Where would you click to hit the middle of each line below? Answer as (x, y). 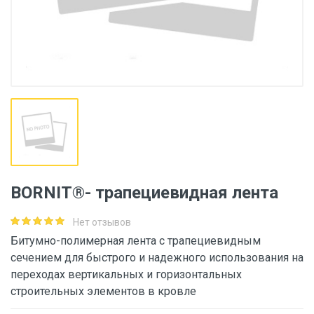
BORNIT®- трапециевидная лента (144, 193)
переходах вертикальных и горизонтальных (126, 274)
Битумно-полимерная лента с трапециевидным (136, 241)
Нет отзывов (102, 222)
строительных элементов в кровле (103, 291)
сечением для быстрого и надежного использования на (157, 258)
